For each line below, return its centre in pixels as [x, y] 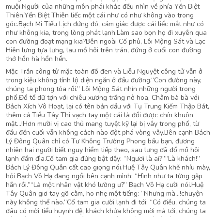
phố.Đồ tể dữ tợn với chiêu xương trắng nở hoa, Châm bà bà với [102, 98]
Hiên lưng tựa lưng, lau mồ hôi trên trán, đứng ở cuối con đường [103, 50]
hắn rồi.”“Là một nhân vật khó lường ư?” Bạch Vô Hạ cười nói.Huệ [105, 185]
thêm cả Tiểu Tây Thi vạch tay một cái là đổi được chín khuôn [100, 115]
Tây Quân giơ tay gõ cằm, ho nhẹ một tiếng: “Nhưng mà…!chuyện [104, 194]
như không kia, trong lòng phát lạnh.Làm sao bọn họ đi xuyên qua [106, 33]
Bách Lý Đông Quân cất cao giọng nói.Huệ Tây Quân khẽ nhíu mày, [108, 167]
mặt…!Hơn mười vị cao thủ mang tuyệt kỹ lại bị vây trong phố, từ [102, 124]
